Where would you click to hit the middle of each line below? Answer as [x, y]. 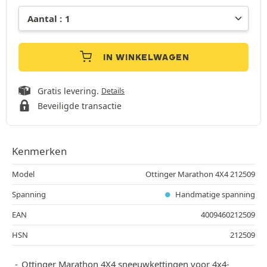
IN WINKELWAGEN [146, 57]
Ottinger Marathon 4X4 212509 [200, 174]
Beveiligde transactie [80, 105]
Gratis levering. [69, 91]
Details [113, 91]
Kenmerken [39, 151]
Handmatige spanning [214, 194]
